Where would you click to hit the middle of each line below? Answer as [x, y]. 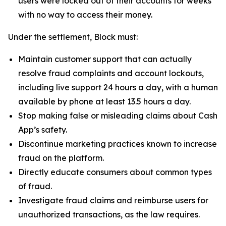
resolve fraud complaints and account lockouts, [111, 73]
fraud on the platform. [61, 158]
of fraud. [35, 186]
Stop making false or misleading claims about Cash [118, 116]
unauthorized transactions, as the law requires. [109, 214]
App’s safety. [43, 130]
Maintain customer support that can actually [105, 59]
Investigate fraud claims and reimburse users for [113, 200]
